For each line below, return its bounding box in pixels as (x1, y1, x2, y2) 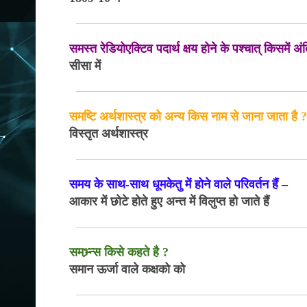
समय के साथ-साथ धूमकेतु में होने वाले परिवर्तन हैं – (69, 177, 292, 191)
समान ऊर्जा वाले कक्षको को (69, 262, 186, 276)
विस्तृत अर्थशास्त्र (69, 127, 149, 140)
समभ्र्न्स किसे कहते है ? (69, 245, 173, 259)
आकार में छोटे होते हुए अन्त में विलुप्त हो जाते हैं (69, 195, 270, 208)
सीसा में (69, 59, 101, 73)
